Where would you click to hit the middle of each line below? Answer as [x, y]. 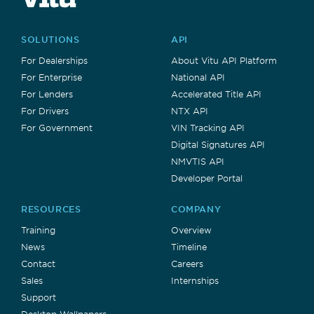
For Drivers [45, 110]
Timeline [189, 246]
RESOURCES [51, 209]
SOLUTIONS [50, 39]
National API [198, 77]
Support [39, 297]
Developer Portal [207, 178]
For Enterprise [52, 77]
